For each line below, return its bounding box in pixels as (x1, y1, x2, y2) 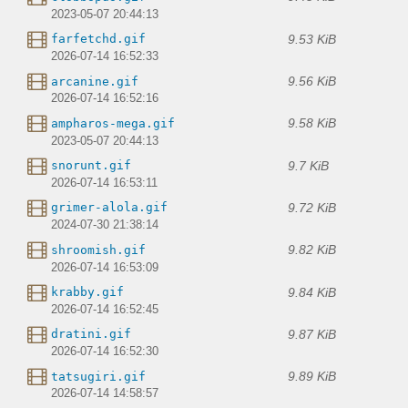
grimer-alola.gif (51, 200, 168, 215)
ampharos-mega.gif (51, 116, 175, 130)
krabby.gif (51, 285, 124, 300)
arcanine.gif (51, 74, 138, 88)
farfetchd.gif (51, 32, 146, 46)
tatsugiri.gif (51, 369, 146, 383)
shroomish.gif (51, 242, 146, 257)
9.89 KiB (288, 369, 336, 384)
